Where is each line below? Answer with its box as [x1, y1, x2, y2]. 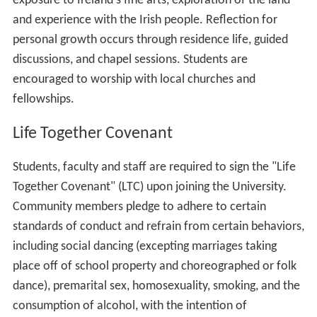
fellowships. [12, 92, 74, 106]
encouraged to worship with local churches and [12, 72, 255, 86]
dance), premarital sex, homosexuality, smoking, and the [12, 279, 300, 294]
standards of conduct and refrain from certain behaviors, [12, 220, 304, 234]
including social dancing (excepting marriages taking [12, 240, 277, 254]
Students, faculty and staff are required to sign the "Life [12, 161, 296, 175]
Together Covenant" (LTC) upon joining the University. [12, 180, 287, 195]
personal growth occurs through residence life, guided [12, 33, 288, 47]
